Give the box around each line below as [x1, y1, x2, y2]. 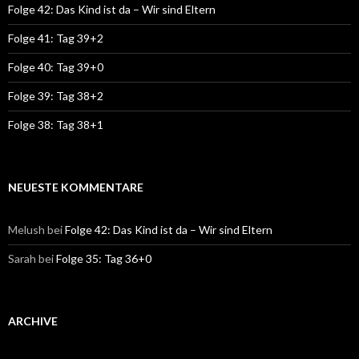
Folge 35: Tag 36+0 [56, 252, 151, 266]
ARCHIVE [8, 314, 58, 329]
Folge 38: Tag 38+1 [8, 118, 103, 132]
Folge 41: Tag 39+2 [8, 31, 103, 46]
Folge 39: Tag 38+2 [8, 89, 103, 103]
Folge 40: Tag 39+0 [8, 60, 103, 75]
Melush [8, 223, 45, 237]
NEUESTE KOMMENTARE [8, 180, 143, 195]
